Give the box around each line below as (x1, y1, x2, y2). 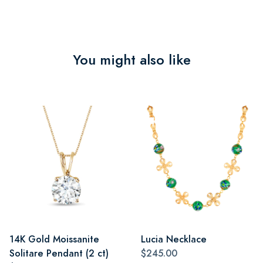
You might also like (72, 49, 191, 70)
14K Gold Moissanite (9, 232, 99, 246)
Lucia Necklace (141, 232, 207, 246)
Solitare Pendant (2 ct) (9, 246, 109, 260)
